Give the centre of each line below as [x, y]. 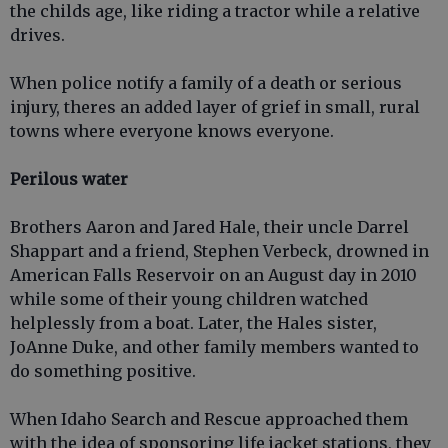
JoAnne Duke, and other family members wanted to [214, 347]
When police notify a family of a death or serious [206, 83]
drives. [37, 35]
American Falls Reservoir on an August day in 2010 [213, 275]
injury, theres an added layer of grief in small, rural [215, 107]
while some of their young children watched [189, 299]
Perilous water [69, 179]
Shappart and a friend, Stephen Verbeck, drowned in [219, 251]
